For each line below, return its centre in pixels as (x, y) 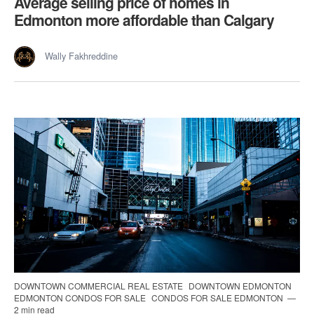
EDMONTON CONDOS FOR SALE (81, 297)
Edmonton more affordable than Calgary (144, 20)
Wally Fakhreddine (81, 56)
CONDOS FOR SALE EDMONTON (218, 297)
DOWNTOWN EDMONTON (240, 285)
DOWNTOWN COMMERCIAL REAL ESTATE (100, 285)
